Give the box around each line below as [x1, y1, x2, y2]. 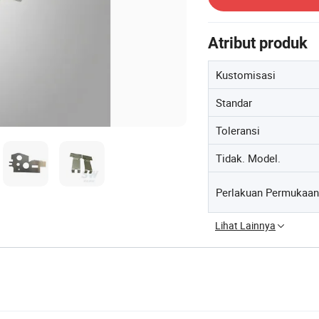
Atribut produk [208, 33, 308, 52]
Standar [216, 95, 252, 110]
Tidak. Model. [216, 150, 281, 165]
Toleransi [216, 122, 260, 137]
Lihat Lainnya [215, 218, 276, 232]
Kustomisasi [216, 67, 276, 82]
